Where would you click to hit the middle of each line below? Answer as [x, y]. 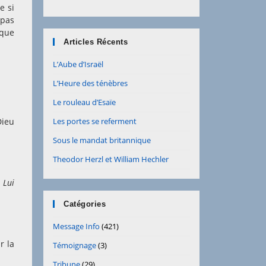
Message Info [76, 226]
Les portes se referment [95, 121]
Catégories [85, 204]
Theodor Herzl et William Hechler [111, 159]
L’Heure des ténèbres [90, 83]
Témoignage [75, 245]
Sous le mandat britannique [102, 140]
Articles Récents [96, 42]
